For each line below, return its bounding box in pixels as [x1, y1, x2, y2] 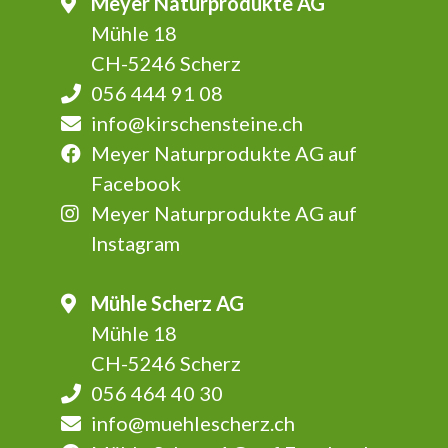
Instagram [90, 231, 180, 256]
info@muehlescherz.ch [90, 411, 295, 436]
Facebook [90, 171, 181, 196]
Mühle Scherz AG [90, 291, 244, 316]
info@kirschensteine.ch [90, 111, 303, 136]
